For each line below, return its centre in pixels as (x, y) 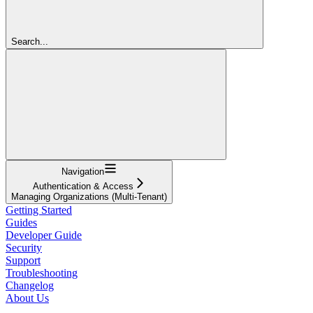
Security (24, 247)
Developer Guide (44, 235)
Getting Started (39, 210)
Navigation (83, 171)
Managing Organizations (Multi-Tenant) (89, 196)
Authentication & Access (83, 186)
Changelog (30, 285)
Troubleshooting (42, 272)
